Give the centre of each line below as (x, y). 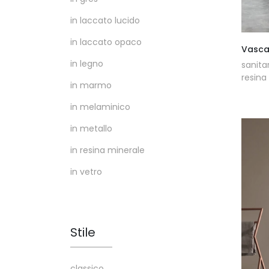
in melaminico (100, 107)
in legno (87, 64)
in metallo (91, 129)
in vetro (86, 172)
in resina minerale (107, 150)
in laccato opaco (106, 42)
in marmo (91, 86)
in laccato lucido (105, 21)
